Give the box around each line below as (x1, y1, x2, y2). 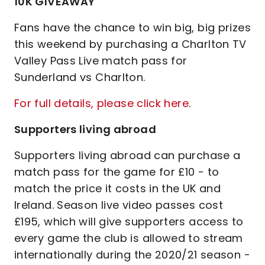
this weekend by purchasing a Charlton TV (14, 37, 247, 51)
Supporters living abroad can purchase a (14, 148, 241, 163)
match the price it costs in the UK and (14, 181, 221, 196)
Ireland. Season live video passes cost (14, 198, 224, 212)
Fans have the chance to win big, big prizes (14, 20, 251, 35)
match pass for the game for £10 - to (14, 164, 219, 179)
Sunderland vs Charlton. (14, 70, 148, 85)
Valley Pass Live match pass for (14, 53, 188, 68)
